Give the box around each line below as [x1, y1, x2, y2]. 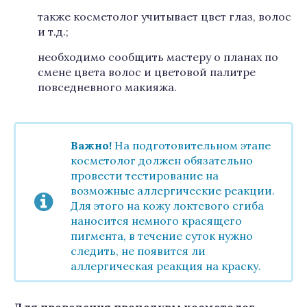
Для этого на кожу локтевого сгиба [71, 199, 264, 212]
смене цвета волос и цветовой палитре [38, 65, 256, 79]
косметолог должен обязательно [71, 153, 253, 167]
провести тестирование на [71, 169, 219, 182]
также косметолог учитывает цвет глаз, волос [38, 10, 291, 23]
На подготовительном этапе [112, 138, 271, 152]
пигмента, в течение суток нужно [71, 229, 253, 243]
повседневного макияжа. [38, 80, 177, 94]
